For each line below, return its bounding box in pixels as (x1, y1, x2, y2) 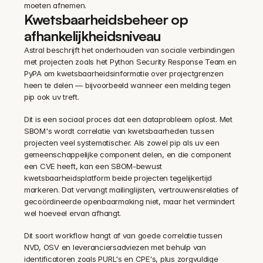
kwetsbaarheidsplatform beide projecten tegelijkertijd (24, 173, 213, 183)
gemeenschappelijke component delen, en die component (24, 149, 231, 159)
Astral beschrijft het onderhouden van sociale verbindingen (24, 45, 235, 55)
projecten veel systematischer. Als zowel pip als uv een (24, 137, 220, 147)
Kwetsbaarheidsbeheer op (24, 10, 188, 28)
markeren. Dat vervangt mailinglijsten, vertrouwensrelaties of (24, 184, 239, 194)
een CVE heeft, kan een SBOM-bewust (24, 161, 163, 171)
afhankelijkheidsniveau (24, 26, 161, 45)
